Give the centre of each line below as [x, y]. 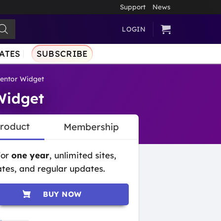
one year [29, 155]
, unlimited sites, [83, 155]
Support [133, 7]
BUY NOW [62, 194]
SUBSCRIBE [62, 54]
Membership [92, 127]
